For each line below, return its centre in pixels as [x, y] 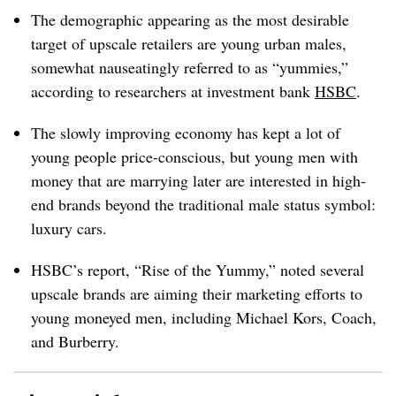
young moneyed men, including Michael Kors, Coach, [204, 317]
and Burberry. [75, 341]
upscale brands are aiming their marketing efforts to [197, 293]
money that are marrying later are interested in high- [198, 180]
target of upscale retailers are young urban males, [189, 43]
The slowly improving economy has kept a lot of [186, 133]
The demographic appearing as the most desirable [190, 19]
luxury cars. [69, 228]
